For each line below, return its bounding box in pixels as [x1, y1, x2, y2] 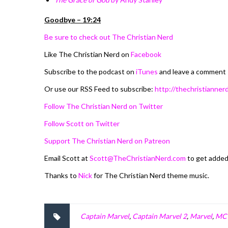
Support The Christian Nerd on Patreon [44, 136, 170, 145]
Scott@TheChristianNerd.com [90, 153, 187, 162]
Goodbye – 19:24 [44, 15, 101, 24]
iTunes [136, 67, 158, 76]
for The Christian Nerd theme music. [92, 170, 209, 180]
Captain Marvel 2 [132, 211, 187, 220]
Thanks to [44, 170, 78, 180]
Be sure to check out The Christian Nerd [44, 32, 173, 41]
